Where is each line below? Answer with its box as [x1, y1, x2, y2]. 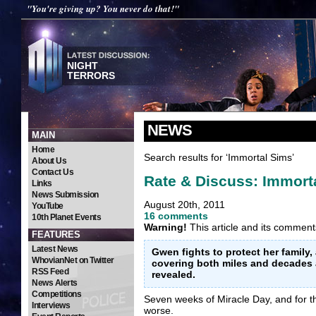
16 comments [144, 210, 208, 222]
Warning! [144, 221, 187, 233]
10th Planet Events [32, 212, 101, 222]
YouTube [32, 201, 63, 211]
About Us [32, 156, 66, 166]
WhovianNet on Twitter [32, 255, 114, 265]
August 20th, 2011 [144, 199, 225, 211]
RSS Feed [32, 267, 68, 276]
